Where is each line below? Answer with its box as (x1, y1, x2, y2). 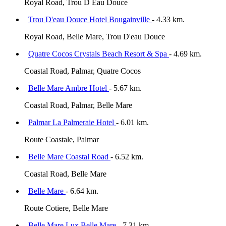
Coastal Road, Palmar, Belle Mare (24, 101, 132, 110)
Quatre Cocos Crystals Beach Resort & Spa (28, 49, 169, 59)
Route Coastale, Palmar (24, 135, 99, 144)
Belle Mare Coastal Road (28, 152, 110, 161)
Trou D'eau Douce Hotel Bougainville (28, 15, 152, 24)
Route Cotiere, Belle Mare (24, 204, 108, 213)
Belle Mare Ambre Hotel (28, 84, 109, 93)
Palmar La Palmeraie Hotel (28, 118, 116, 127)
